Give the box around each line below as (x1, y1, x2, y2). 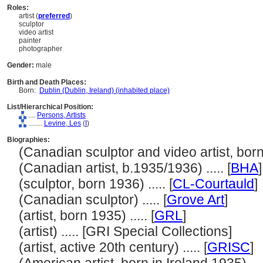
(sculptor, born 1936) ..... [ (19, 176, 173, 191)
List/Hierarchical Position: (7, 103, 93, 111)
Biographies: (7, 136, 50, 144)
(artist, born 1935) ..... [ (19, 208, 154, 223)
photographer (19, 45, 62, 53)
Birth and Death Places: (7, 78, 86, 86)
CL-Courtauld (173, 176, 254, 191)
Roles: (7, 4, 29, 12)
